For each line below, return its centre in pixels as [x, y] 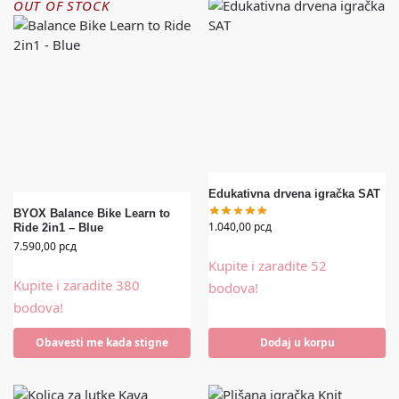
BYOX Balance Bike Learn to [92, 213]
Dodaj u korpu [297, 342]
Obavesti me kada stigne [102, 342]
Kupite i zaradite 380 [77, 285]
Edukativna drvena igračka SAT [294, 193]
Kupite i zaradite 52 [268, 265]
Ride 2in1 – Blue [58, 227]
